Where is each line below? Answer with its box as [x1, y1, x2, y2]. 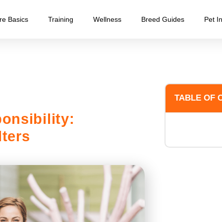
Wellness [93, 15, 121, 23]
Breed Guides [141, 15, 184, 23]
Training [48, 15, 73, 23]
